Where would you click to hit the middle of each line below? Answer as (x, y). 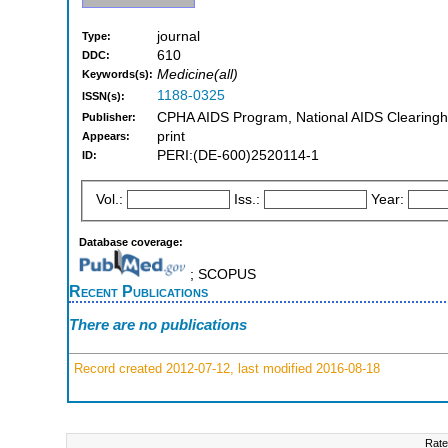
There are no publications (158, 325)
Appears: (106, 136)
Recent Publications (138, 290)
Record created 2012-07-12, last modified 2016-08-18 (225, 368)
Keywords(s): (117, 74)
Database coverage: (131, 241)
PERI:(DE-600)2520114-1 (238, 156)
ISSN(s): (103, 96)
